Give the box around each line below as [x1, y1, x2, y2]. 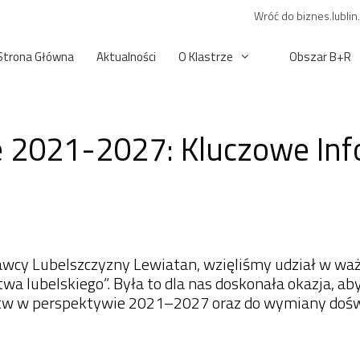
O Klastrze [178, 47, 233, 66]
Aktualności [96, 47, 156, 66]
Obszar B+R [288, 47, 351, 66]
